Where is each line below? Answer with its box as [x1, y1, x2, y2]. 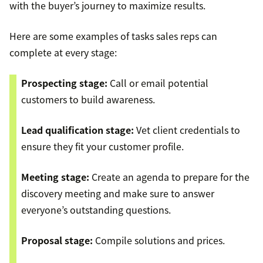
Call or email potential [107, 76, 208, 90]
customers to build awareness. [21, 92, 155, 107]
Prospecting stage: [21, 76, 107, 90]
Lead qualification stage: [21, 123, 134, 137]
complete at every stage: [9, 45, 117, 60]
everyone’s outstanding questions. [21, 203, 171, 217]
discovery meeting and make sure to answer [21, 186, 214, 201]
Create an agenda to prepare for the [89, 170, 249, 184]
